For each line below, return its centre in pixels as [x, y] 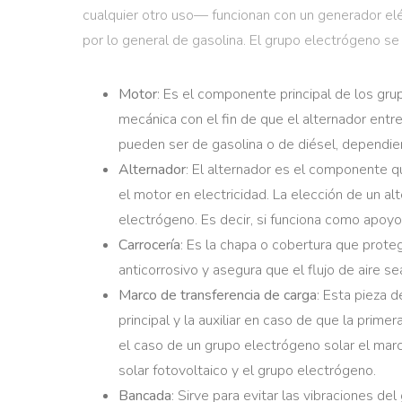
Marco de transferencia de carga [218, 295]
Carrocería [149, 245]
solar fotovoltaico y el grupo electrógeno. [247, 371]
